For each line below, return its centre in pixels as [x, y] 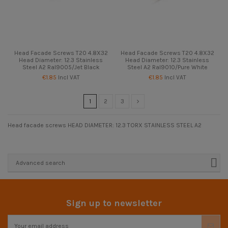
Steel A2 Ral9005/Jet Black [61, 67]
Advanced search [40, 163]
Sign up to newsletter [114, 203]
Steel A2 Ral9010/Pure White [167, 67]
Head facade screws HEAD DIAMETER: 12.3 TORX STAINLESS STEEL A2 [105, 125]
